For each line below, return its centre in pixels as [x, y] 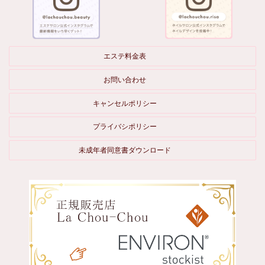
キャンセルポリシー [125, 103]
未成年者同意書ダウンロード [125, 150]
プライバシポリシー [125, 127]
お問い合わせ [125, 80]
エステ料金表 [125, 56]
